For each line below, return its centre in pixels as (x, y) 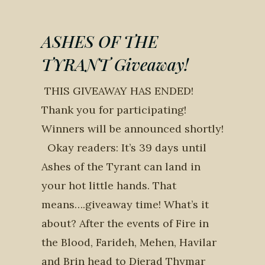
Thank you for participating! (114, 110)
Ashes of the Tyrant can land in (121, 167)
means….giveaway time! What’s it (125, 204)
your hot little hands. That (109, 185)
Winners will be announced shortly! (132, 129)
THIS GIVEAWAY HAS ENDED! (117, 91)
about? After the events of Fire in (125, 223)
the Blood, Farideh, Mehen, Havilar (129, 242)
